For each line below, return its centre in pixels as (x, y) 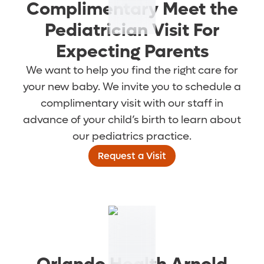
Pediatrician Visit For (132, 31)
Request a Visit (132, 156)
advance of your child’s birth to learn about (132, 120)
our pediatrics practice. (132, 137)
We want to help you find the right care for (132, 71)
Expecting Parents (132, 52)
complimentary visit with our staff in (132, 104)
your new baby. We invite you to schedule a (132, 87)
